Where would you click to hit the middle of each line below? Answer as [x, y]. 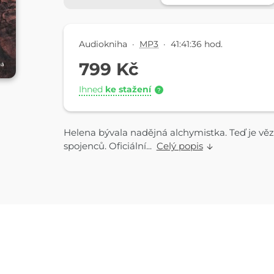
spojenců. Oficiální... [110, 146]
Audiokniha [103, 44]
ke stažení [128, 89]
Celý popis [180, 146]
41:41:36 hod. [197, 44]
